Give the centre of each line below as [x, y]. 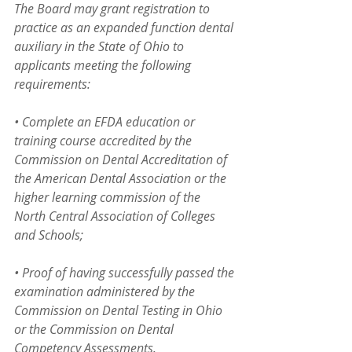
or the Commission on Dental [95, 329]
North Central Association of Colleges [116, 216]
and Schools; [49, 235]
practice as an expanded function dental [125, 27]
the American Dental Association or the [123, 178]
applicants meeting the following [104, 65]
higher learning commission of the [109, 197]
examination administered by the [106, 291]
